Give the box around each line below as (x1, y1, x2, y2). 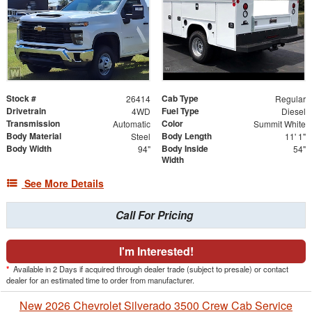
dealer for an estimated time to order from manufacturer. (6, 274, 194, 286)
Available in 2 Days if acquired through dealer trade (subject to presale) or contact (11, 263, 288, 275)
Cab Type (162, 92, 198, 105)
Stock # (6, 92, 36, 105)
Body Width (6, 142, 52, 155)
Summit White (253, 118, 306, 130)
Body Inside (162, 142, 208, 155)
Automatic (112, 118, 150, 130)
